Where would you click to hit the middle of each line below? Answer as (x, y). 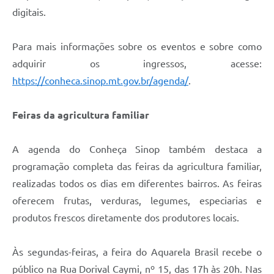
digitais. (29, 12)
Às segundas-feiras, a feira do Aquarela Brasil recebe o (137, 252)
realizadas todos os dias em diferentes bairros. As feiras (137, 183)
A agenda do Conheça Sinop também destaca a (137, 149)
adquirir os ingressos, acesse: (137, 63)
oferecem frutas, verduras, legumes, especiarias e (137, 200)
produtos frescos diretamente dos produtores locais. (126, 217)
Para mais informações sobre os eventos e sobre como (137, 46)
